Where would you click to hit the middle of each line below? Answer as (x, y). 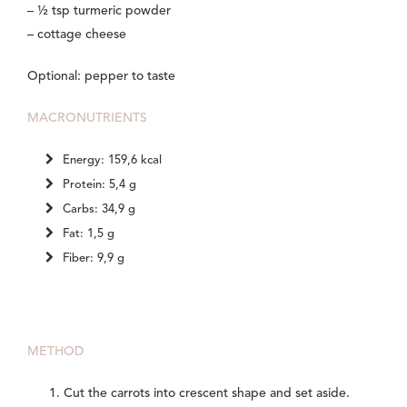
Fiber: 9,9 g (94, 259)
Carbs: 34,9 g (99, 210)
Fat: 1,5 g (89, 234)
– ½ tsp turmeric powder (99, 11)
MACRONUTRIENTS (87, 119)
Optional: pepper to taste (101, 77)
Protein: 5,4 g (99, 185)
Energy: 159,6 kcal (112, 161)
